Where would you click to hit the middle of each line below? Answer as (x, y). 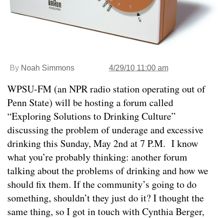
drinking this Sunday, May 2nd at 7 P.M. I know (103, 143)
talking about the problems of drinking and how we (108, 170)
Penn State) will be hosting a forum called (90, 102)
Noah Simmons (48, 68)
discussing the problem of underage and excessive (105, 129)
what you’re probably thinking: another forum (97, 157)
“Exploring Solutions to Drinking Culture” (91, 116)
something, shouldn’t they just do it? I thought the (106, 198)
